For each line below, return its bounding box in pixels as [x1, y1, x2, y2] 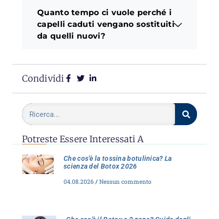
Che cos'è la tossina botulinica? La [64, 154, 172, 163]
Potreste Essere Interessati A [22, 133, 144, 145]
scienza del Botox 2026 [64, 162, 137, 171]
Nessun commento [98, 177, 152, 186]
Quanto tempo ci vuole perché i [37, 8, 172, 18]
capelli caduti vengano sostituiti [37, 20, 175, 29]
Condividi [22, 73, 65, 85]
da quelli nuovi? [37, 31, 105, 41]
